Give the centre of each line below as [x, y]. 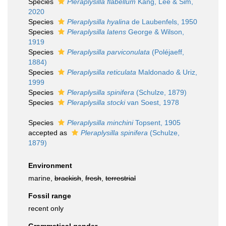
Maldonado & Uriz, [167, 72]
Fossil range [50, 196]
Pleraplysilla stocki [96, 102]
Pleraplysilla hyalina [98, 22]
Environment [50, 165]
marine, [41, 178]
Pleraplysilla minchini [100, 123]
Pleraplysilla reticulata [102, 72]
